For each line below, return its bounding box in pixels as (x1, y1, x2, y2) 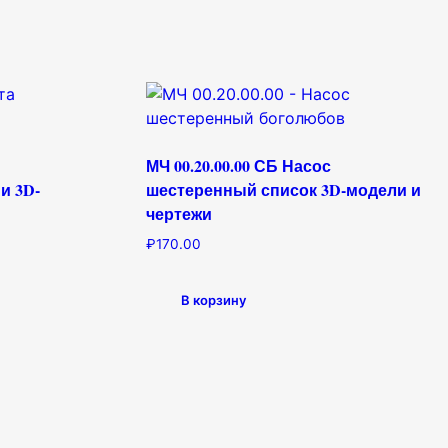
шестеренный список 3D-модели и (146, 178, 422, 202)
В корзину (181, 291, 247, 308)
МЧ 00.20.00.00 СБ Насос (146, 154, 332, 178)
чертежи (146, 202, 213, 226)
